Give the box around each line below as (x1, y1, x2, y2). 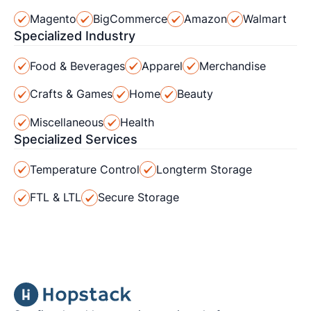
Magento (30, 12, 77, 26)
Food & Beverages (30, 59, 126, 73)
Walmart (243, 12, 287, 26)
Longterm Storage (155, 162, 252, 176)
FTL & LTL (30, 191, 82, 205)
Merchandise (199, 59, 266, 73)
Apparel (141, 59, 183, 73)
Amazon (183, 12, 227, 26)
